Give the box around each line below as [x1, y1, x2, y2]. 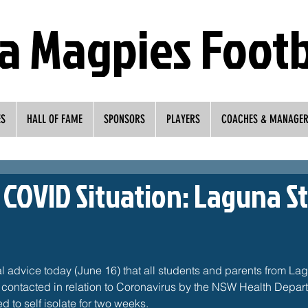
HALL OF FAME [27, 112, 82, 126]
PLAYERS [166, 112, 200, 126]
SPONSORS [104, 112, 145, 126]
